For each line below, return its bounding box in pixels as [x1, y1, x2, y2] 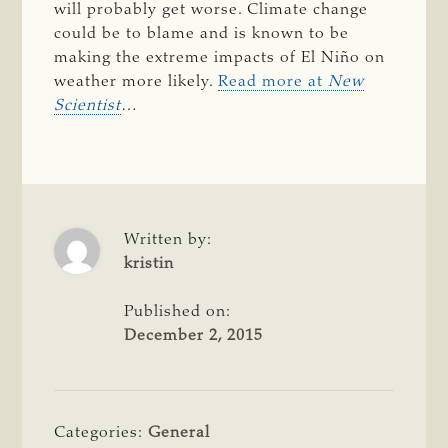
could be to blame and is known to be [54, 25, 350, 42]
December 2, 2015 [124, 327, 264, 344]
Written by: [124, 231, 213, 248]
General [148, 424, 211, 441]
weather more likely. [54, 73, 219, 90]
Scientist [54, 97, 122, 114]
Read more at [218, 73, 329, 90]
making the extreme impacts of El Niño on [54, 49, 386, 66]
